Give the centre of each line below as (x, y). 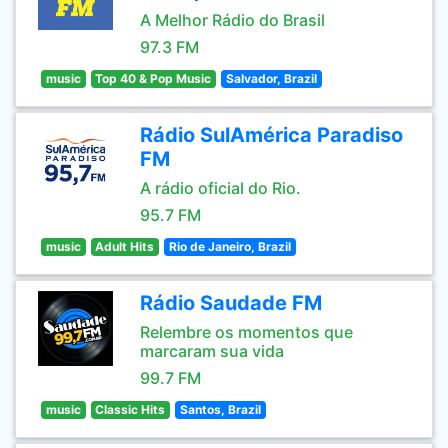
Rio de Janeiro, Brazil (229, 246)
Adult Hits (125, 246)
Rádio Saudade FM (231, 303)
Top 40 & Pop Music (153, 78)
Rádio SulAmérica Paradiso (271, 135)
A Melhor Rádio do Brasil (232, 20)
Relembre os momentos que (246, 332)
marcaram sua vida (212, 351)
